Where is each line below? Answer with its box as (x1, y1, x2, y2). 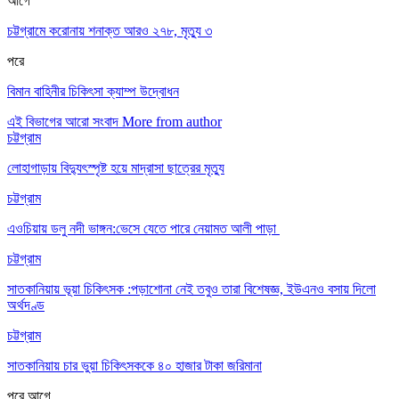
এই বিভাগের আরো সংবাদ (7, 113, 118, 129)
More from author (122, 113, 222, 129)
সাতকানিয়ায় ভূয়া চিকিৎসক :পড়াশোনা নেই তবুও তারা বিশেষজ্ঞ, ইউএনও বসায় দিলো (7, 281, 376, 297)
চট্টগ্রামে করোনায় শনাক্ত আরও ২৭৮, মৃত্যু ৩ (7, 22, 212, 38)
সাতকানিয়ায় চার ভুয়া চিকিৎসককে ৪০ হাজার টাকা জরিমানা (7, 357, 262, 373)
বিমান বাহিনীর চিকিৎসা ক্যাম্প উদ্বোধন (7, 83, 179, 99)
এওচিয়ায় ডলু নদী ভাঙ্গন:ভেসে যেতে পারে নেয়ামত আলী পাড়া (7, 220, 280, 236)
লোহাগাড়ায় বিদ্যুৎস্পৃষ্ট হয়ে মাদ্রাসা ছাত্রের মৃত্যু (7, 159, 224, 175)
